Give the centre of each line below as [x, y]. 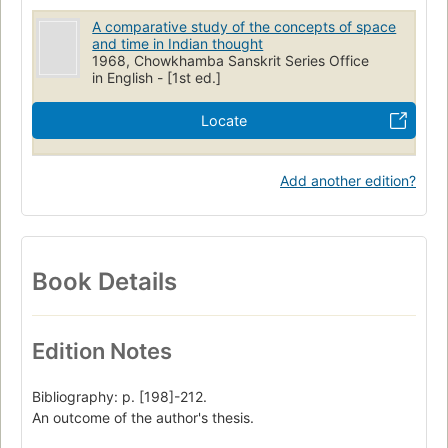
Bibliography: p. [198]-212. [119, 397]
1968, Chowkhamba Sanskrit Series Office [231, 60]
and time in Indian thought [178, 43]
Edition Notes [102, 351]
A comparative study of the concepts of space [244, 26]
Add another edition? [348, 180]
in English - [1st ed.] [157, 77]
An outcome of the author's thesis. [143, 418]
